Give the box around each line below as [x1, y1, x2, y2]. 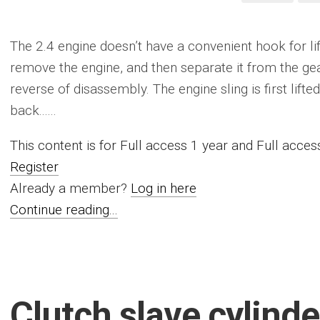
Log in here [131, 180, 196, 196]
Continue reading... [10, 201, 118, 218]
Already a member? [10, 180, 131, 196]
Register [10, 159, 59, 175]
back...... [10, 102, 56, 119]
